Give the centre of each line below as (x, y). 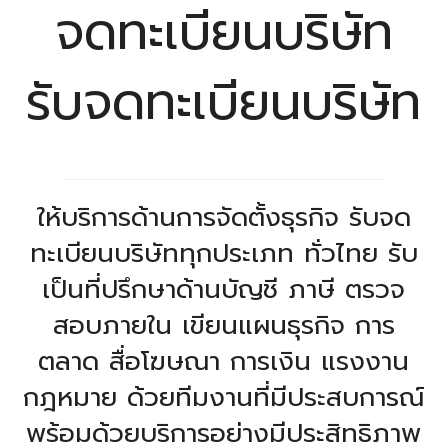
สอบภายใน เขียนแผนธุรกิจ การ (223, 325)
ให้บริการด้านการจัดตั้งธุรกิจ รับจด (223, 217)
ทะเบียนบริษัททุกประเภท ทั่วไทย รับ (223, 253)
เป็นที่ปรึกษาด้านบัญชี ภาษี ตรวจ (224, 289)
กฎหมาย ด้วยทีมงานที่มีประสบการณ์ (224, 397)
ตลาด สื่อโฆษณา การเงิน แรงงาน (224, 361)
